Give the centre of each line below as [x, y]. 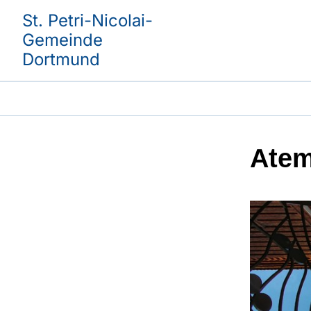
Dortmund [61, 59]
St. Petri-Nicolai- [87, 20]
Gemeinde [62, 40]
